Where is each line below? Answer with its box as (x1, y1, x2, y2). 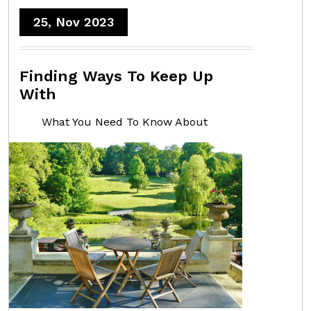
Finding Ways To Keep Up (19, 67, 213, 85)
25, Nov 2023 (33, 14, 114, 29)
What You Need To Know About (42, 115, 208, 128)
